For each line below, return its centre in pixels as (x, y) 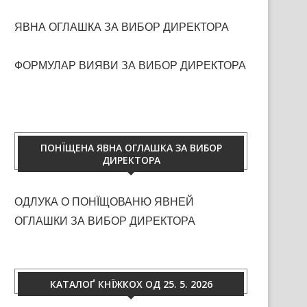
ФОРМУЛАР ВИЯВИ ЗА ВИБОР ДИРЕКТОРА (130, 65)
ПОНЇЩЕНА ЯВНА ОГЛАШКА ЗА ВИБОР (131, 148)
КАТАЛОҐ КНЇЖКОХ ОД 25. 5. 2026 (131, 284)
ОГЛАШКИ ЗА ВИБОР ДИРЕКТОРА (105, 221)
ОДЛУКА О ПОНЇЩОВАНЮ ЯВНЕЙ (104, 202)
